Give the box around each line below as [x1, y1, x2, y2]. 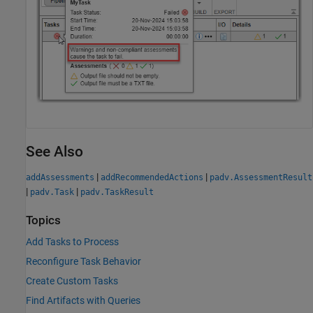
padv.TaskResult [80, 187, 154, 197]
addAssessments [26, 172, 94, 182]
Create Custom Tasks [26, 275, 118, 287]
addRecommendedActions [101, 172, 203, 182]
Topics [26, 213, 61, 227]
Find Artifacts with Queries [26, 295, 140, 307]
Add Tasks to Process [26, 236, 119, 248]
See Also [26, 143, 83, 160]
